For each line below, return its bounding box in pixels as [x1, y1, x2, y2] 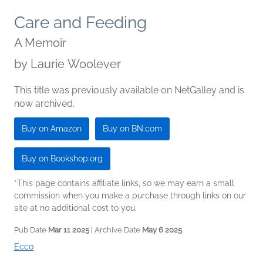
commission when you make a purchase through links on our [14, 191, 246, 201]
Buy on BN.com [103, 124, 162, 134]
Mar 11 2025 [48, 225, 89, 235]
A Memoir [14, 36, 66, 50]
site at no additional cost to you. [14, 203, 137, 213]
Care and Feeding [14, 13, 147, 33]
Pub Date [14, 225, 48, 235]
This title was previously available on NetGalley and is [14, 85, 244, 96]
